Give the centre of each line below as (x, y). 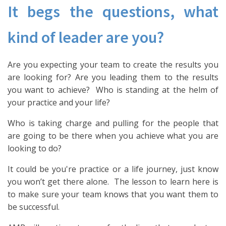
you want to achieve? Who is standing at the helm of (113, 90)
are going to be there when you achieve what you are (113, 136)
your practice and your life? (59, 102)
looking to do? (35, 148)
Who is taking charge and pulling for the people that (113, 123)
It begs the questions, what (113, 12)
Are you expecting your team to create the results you (113, 65)
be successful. (34, 207)
